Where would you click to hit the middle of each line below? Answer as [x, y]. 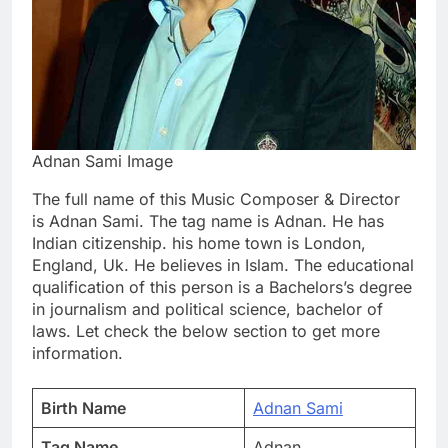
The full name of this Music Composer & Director [216, 199]
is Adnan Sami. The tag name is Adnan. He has [208, 221]
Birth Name [83, 408]
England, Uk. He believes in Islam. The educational [223, 265]
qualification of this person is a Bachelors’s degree [222, 287]
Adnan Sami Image [102, 161]
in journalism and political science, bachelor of [207, 309]
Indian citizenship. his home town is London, [199, 243]
